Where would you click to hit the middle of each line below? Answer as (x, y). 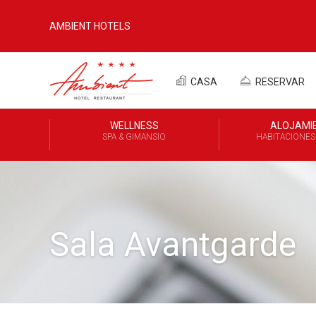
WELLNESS (134, 126)
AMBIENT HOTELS (90, 26)
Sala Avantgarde (173, 244)
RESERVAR (279, 82)
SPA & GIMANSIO (134, 137)
